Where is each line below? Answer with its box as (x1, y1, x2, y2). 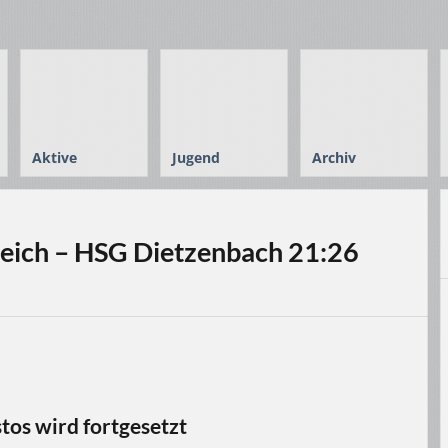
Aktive (32, 148, 77, 167)
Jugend (172, 148, 220, 167)
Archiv (312, 148, 356, 167)
